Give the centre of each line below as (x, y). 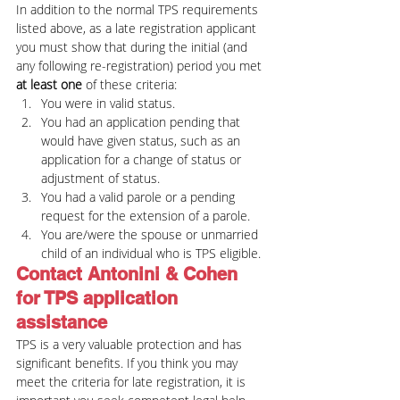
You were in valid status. (108, 103)
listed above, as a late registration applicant (138, 28)
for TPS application (100, 298)
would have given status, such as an (142, 141)
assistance (62, 322)
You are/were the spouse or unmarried (151, 234)
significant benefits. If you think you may (129, 363)
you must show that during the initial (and (133, 47)
